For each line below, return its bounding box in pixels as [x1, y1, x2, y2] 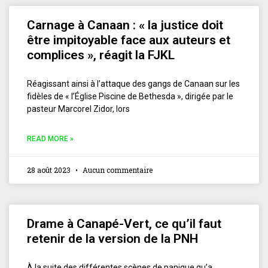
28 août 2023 [27, 165, 72, 175]
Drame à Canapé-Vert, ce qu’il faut [27, 216, 221, 231]
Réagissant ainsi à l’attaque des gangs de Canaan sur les [27, 78, 240, 89]
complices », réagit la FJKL [27, 47, 175, 62]
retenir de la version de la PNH [27, 231, 198, 246]
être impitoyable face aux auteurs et [27, 32, 230, 47]
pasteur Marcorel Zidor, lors [27, 103, 130, 114]
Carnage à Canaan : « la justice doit [27, 17, 223, 32]
